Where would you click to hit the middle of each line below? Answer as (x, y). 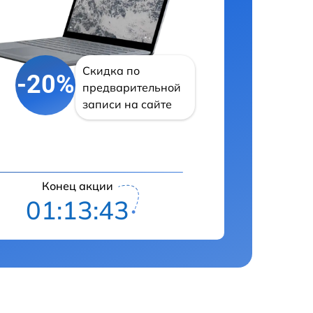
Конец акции (77, 185)
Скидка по (111, 70)
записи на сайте (128, 104)
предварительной (132, 87)
